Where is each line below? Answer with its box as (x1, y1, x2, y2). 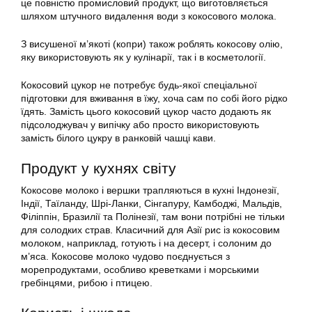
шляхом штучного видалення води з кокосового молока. (21, 10, 276, 22)
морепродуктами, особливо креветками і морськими (21, 264, 259, 276)
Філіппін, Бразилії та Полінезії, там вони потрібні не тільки (21, 211, 285, 223)
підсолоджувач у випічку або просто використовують (21, 119, 259, 131)
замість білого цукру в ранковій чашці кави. (21, 132, 216, 144)
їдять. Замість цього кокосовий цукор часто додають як (21, 106, 271, 118)
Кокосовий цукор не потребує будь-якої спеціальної (21, 79, 257, 91)
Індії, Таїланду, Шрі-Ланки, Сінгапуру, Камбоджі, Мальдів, (21, 198, 282, 210)
